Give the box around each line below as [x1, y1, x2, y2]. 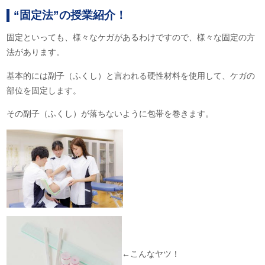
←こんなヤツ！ [122, 248, 180, 258]
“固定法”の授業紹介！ [14, 8, 127, 21]
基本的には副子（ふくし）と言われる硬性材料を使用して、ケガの [7, 70, 256, 80]
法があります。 [7, 47, 65, 57]
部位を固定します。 [7, 85, 82, 95]
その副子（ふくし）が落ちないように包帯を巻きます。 [7, 108, 214, 118]
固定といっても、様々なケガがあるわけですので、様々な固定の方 [7, 33, 256, 43]
